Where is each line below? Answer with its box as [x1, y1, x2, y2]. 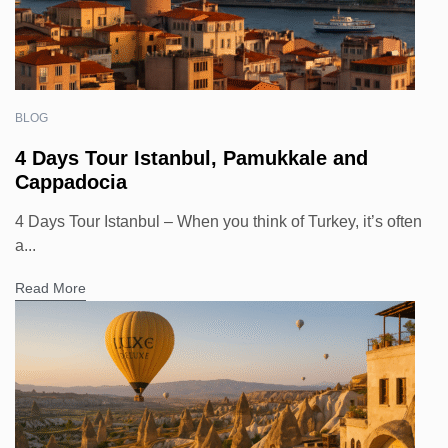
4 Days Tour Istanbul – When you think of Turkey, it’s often [15, 213, 422, 231]
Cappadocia [15, 171, 127, 194]
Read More [15, 280, 86, 297]
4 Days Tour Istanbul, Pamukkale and [15, 147, 368, 170]
